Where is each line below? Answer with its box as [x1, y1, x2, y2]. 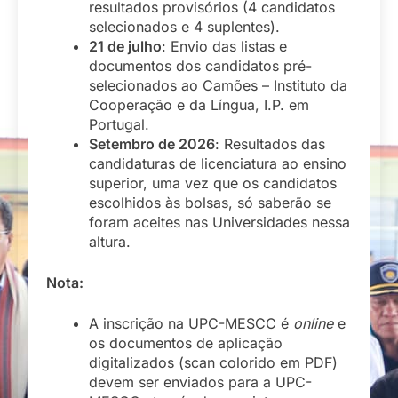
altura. [89, 232, 131, 251]
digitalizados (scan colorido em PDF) [89, 353, 338, 371]
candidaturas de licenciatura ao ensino [89, 154, 346, 172]
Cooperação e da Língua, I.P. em [89, 95, 309, 114]
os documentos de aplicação [89, 333, 283, 352]
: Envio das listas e [162, 36, 287, 55]
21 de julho [89, 36, 162, 55]
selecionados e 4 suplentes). [89, 17, 280, 36]
